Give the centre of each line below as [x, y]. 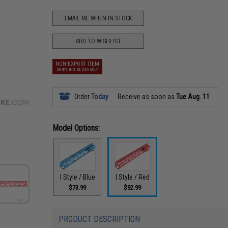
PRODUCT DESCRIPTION [99, 219]
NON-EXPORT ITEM [78, 64]
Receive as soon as [146, 97]
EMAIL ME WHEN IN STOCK [98, 18]
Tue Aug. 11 [193, 97]
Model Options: [76, 128]
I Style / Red [132, 177]
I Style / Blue [77, 177]
